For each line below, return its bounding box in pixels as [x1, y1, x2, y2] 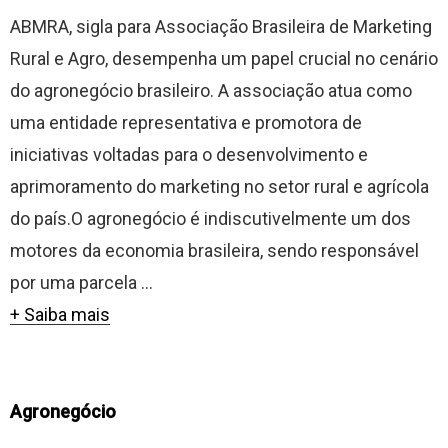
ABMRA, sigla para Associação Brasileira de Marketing [10, 16, 432, 37]
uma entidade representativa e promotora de [10, 112, 362, 133]
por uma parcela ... [10, 272, 153, 293]
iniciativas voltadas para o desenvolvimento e [10, 144, 368, 165]
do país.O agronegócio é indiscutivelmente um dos [10, 208, 411, 229]
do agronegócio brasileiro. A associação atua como [10, 80, 412, 101]
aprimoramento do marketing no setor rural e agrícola [10, 176, 429, 197]
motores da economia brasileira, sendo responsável [10, 240, 419, 261]
